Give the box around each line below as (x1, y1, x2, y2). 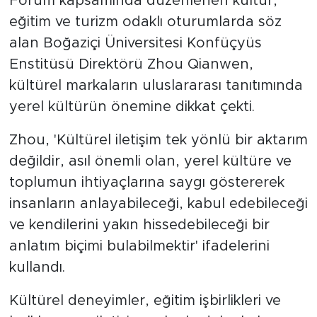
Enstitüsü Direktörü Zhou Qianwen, (8, 57, 253, 71)
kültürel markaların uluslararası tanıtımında (8, 78, 303, 93)
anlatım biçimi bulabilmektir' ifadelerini (8, 238, 270, 253)
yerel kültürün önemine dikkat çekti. (8, 99, 255, 114)
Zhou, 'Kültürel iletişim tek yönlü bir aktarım (8, 132, 308, 147)
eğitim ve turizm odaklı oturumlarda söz (8, 14, 282, 29)
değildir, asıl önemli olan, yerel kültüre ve (8, 154, 292, 168)
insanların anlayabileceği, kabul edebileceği (8, 196, 308, 211)
